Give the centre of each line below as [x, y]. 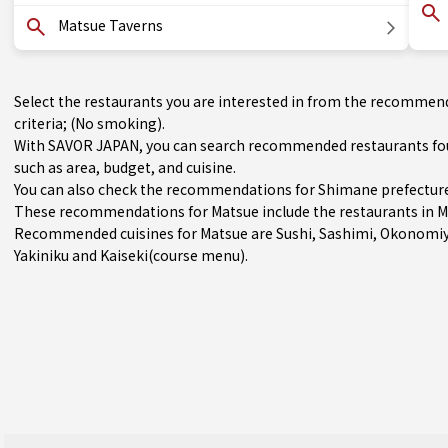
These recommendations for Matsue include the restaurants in [225, 211]
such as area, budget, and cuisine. [125, 167]
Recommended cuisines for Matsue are [145, 233]
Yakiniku [41, 255]
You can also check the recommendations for [166, 189]
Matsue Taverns [110, 25]
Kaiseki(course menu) [172, 255]
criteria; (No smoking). [89, 123]
